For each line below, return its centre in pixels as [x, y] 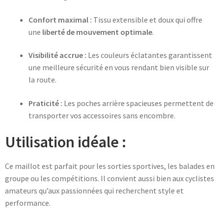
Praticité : [45, 103]
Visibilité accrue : [57, 55]
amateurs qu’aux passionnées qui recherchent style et [94, 190]
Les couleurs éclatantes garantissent [149, 55]
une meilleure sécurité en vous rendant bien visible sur [119, 68]
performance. [28, 203]
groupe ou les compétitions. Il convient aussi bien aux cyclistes [110, 178]
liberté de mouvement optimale [97, 32]
